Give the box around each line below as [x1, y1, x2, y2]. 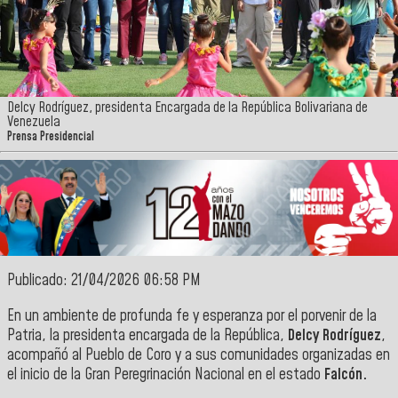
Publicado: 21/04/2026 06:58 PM [7, 270, 201, 292]
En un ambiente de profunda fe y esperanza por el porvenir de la [7, 305, 377, 327]
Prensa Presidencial [7, 129, 94, 146]
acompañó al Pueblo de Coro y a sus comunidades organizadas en [7, 344, 390, 366]
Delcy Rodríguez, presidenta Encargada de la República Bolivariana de [7, 98, 368, 118]
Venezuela [7, 112, 60, 132]
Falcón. [324, 363, 367, 386]
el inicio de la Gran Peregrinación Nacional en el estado [7, 363, 324, 386]
